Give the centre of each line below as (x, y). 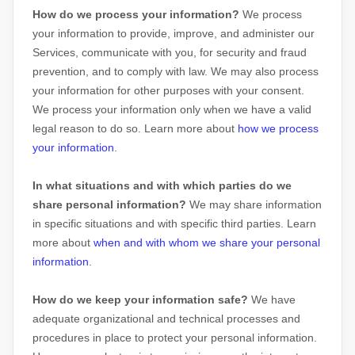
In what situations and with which (126, 185)
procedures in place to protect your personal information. (175, 338)
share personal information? (109, 204)
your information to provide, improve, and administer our (174, 33)
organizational (118, 319)
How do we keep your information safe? (140, 300)
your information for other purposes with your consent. (168, 90)
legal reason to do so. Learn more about (135, 128)
